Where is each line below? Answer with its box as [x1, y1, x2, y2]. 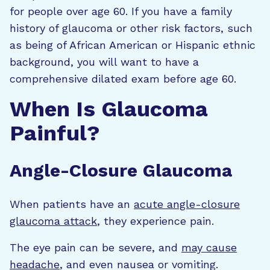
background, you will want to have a [10, 55, 199, 68]
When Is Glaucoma [10, 96, 208, 122]
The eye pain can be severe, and [10, 240, 181, 254]
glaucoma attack [10, 214, 97, 227]
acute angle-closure [134, 197, 240, 210]
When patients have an [10, 197, 134, 210]
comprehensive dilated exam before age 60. [10, 72, 236, 85]
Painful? [10, 120, 100, 146]
